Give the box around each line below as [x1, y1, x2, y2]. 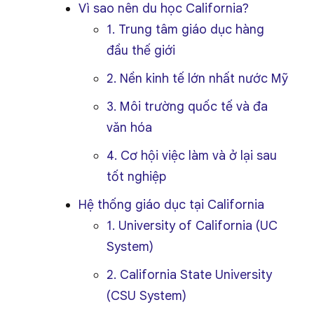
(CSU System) [107, 288, 186, 303]
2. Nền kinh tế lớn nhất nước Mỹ [107, 71, 288, 86]
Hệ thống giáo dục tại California [78, 197, 264, 212]
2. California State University [107, 267, 272, 282]
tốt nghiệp [107, 169, 166, 184]
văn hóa [107, 120, 152, 135]
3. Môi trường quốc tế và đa [107, 99, 268, 114]
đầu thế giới [107, 43, 175, 58]
